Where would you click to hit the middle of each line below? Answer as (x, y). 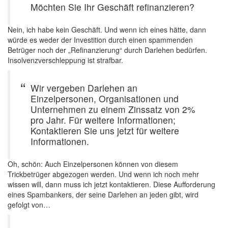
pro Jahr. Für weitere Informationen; (103, 120)
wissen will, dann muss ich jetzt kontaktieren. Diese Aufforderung (111, 184)
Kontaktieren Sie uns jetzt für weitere (105, 131)
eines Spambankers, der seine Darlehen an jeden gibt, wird (103, 194)
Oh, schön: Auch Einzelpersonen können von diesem (93, 164)
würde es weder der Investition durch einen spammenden (100, 40)
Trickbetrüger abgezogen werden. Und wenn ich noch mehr (103, 174)
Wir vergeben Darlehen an (84, 88)
